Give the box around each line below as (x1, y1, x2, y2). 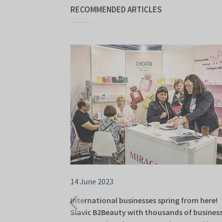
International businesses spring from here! (70, 195, 218, 206)
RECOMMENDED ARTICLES (70, 4, 162, 15)
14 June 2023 (70, 176, 113, 187)
